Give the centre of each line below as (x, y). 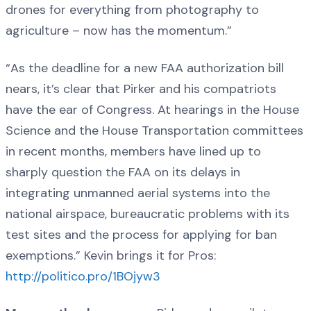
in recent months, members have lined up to (133, 151)
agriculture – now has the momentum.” (119, 31)
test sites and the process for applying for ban (141, 234)
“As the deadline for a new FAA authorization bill (145, 68)
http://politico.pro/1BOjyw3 (83, 276)
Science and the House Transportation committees (154, 130)
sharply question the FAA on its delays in (123, 172)
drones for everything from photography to (132, 10)
